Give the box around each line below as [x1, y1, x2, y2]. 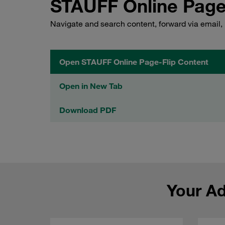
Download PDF [59, 105, 116, 116]
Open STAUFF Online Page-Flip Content [59, 57, 208, 67]
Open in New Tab [59, 81, 123, 91]
